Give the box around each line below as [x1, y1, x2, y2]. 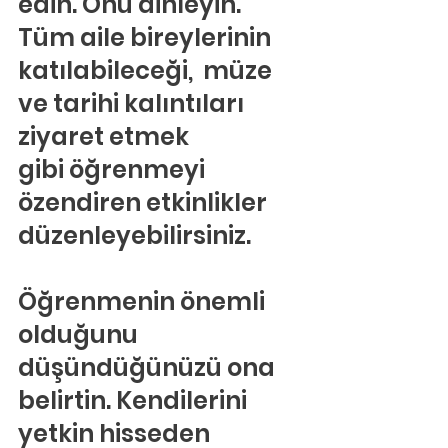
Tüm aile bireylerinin [18, 21, 276, 54]
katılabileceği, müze [18, 54, 277, 87]
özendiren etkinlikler [18, 186, 272, 219]
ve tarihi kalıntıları [18, 87, 249, 120]
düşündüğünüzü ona [18, 351, 280, 384]
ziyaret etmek [18, 120, 194, 153]
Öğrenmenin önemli [18, 285, 270, 318]
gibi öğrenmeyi [18, 153, 210, 186]
